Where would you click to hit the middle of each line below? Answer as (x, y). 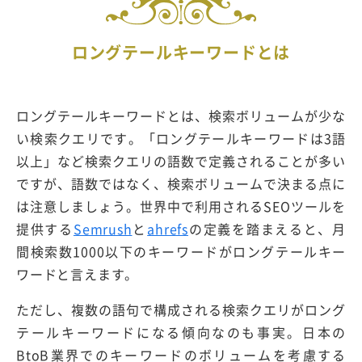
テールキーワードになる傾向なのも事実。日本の (181, 332)
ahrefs (168, 228)
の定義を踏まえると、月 (267, 228)
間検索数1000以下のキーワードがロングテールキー (181, 251)
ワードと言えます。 (78, 274)
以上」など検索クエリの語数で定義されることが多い (181, 160)
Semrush (103, 228)
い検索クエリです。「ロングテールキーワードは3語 (181, 138)
